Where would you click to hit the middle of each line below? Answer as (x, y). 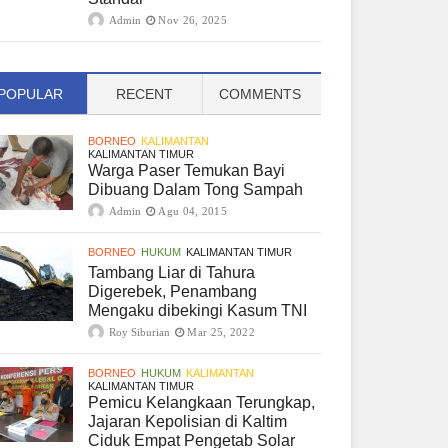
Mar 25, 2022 (221, 331)
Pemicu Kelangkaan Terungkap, (202, 402)
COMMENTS (260, 93)
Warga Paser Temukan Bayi (187, 170)
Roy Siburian (140, 331)
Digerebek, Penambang (173, 291)
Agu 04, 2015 (193, 210)
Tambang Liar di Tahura (172, 272)
